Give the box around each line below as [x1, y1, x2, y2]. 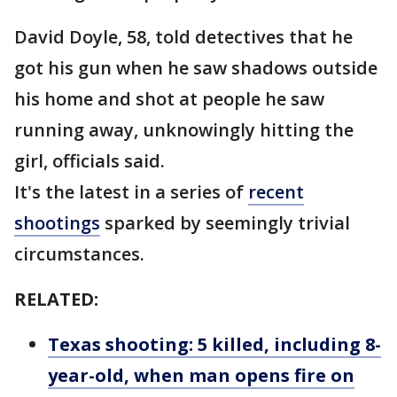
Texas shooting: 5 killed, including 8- [48, 332, 381, 357]
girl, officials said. [14, 149, 165, 174]
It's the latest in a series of [14, 180, 248, 205]
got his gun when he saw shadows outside [14, 56, 378, 81]
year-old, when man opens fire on [48, 363, 354, 388]
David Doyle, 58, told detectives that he [14, 25, 353, 50]
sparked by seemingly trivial [100, 211, 350, 236]
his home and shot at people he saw [14, 87, 324, 112]
